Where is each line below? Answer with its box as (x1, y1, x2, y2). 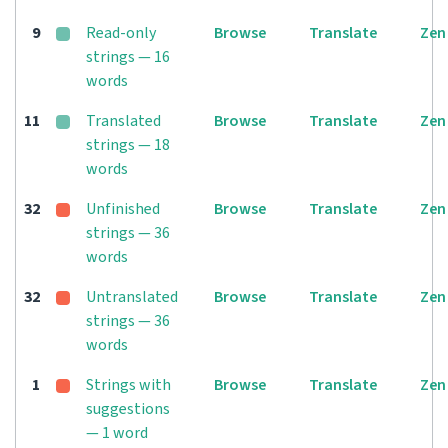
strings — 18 (86, 134, 170, 156)
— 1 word (86, 422, 148, 444)
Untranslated (86, 286, 178, 308)
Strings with (86, 374, 171, 396)
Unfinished (86, 198, 160, 220)
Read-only (86, 22, 156, 44)
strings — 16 (86, 46, 170, 68)
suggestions (86, 398, 170, 420)
